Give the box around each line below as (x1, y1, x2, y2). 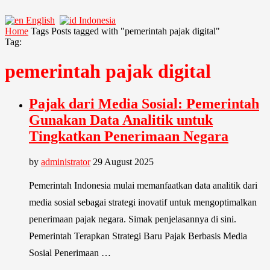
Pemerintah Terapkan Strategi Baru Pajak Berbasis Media (29, 230, 247, 241)
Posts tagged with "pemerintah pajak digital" (51, 26, 220, 36)
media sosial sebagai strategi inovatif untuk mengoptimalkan (29, 196, 257, 207)
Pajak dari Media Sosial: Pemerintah (29, 95, 259, 111)
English (26, 15, 55, 25)
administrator (41, 156, 90, 167)
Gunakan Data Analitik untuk (29, 111, 213, 128)
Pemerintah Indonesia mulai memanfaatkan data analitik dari (29, 180, 257, 190)
